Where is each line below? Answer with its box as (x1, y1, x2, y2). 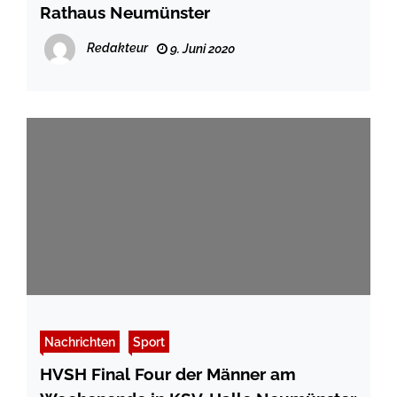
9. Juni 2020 (167, 42, 235, 57)
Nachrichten (44, 334, 115, 350)
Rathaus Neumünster (40, 3, 210, 23)
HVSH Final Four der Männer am (40, 364, 296, 385)
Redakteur (87, 41, 148, 56)
